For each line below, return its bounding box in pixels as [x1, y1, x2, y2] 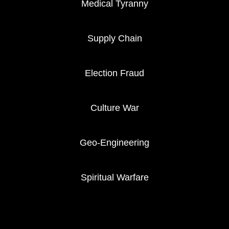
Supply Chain [87, 34, 142, 44]
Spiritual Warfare [80, 173, 149, 184]
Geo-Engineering [80, 138, 149, 149]
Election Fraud [85, 68, 144, 79]
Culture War [90, 103, 139, 114]
